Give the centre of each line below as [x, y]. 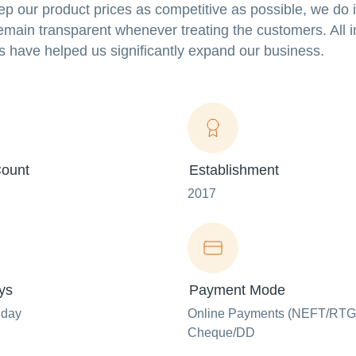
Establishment [234, 170]
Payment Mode [237, 290]
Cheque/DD [221, 333]
